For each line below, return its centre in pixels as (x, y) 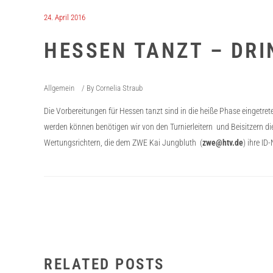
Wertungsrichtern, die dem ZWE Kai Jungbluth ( (123, 143)
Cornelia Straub (119, 88)
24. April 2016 (65, 17)
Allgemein (59, 88)
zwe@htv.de (223, 143)
